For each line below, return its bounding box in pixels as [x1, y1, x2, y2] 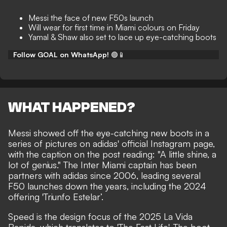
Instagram [150, 138, 191, 149]
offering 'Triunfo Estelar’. [8, 191, 103, 203]
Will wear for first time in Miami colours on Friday [28, 22, 200, 32]
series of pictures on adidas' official [8, 138, 150, 149]
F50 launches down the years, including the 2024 [8, 180, 206, 192]
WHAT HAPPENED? [8, 99, 135, 116]
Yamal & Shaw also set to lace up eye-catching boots [28, 32, 216, 42]
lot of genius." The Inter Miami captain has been [8, 159, 197, 171]
